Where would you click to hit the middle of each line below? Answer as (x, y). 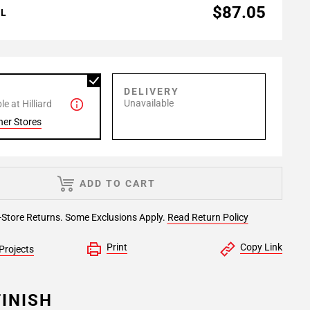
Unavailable (149, 103)
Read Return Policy (208, 217)
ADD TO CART (118, 183)
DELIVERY (152, 91)
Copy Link (261, 247)
